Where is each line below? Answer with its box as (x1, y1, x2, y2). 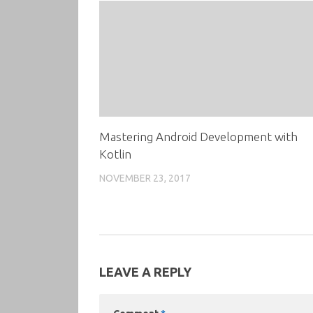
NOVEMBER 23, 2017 (99, 172, 191, 184)
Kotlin (99, 147, 131, 161)
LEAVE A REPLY (99, 265, 191, 279)
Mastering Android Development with (99, 129, 298, 143)
